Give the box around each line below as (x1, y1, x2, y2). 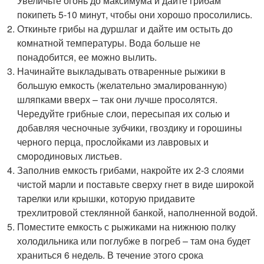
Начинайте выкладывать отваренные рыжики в (17, 64, 226, 78)
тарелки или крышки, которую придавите (17, 191, 196, 205)
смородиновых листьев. (17, 148, 123, 163)
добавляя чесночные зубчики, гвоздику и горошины (17, 120, 243, 134)
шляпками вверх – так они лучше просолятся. (17, 92, 218, 106)
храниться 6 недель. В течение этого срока (17, 247, 204, 262)
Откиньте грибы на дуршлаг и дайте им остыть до (17, 21, 233, 35)
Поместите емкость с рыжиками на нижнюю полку (17, 219, 236, 233)
